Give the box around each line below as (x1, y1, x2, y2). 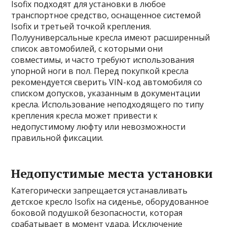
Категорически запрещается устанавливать (11, 185, 188, 197)
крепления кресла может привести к (11, 110, 158, 122)
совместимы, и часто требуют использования (11, 54, 195, 66)
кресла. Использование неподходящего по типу (11, 99, 204, 110)
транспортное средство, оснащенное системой (11, 10, 201, 21)
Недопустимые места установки (11, 165, 213, 182)
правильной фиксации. (11, 132, 104, 144)
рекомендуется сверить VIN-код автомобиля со (11, 77, 203, 88)
